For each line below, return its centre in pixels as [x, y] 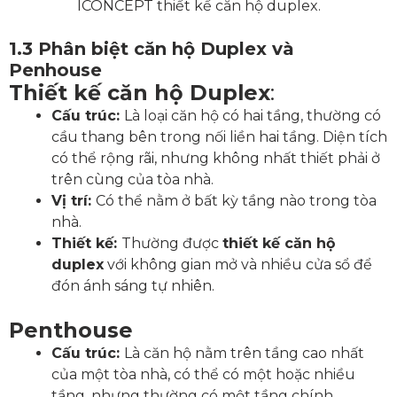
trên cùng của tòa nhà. [132, 179]
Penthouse [71, 330]
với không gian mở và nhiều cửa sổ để [238, 265]
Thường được [172, 243]
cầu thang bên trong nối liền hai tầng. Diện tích [219, 137]
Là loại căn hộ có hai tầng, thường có [253, 116]
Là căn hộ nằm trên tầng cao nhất [244, 353]
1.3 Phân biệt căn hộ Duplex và [152, 49]
